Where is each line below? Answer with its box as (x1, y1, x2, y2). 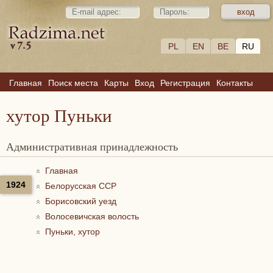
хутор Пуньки (6, 104, 112, 127)
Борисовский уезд (45, 196, 116, 206)
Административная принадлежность (14, 139, 178, 154)
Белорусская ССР (45, 181, 116, 191)
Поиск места (48, 78, 98, 88)
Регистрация (160, 78, 210, 88)
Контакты (216, 78, 253, 88)
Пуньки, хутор (45, 227, 100, 236)
